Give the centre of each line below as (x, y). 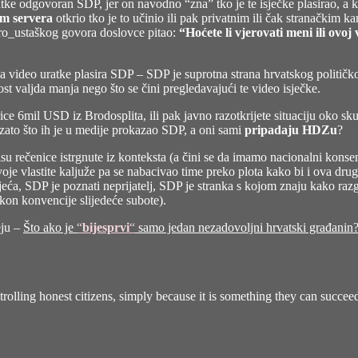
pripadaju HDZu (291, 130)
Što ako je (50, 228)
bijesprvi (106, 228)
